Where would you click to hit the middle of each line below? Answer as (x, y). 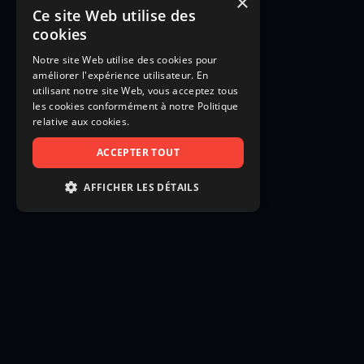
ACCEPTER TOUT (138, 152)
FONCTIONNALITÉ (109, 309)
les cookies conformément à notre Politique (136, 106)
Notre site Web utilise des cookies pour (125, 60)
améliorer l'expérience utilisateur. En (121, 75)
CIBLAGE (85, 279)
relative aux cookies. (81, 121)
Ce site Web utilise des (115, 15)
